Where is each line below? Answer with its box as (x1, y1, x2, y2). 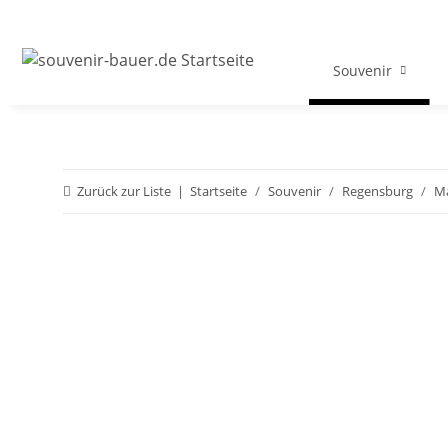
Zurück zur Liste (77, 182, 171, 201)
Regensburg (342, 182, 413, 201)
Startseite (190, 182, 247, 201)
